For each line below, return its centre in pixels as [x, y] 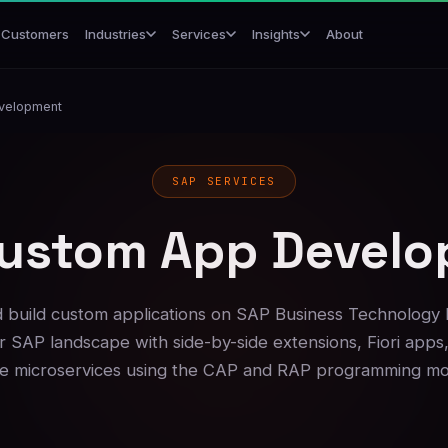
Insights [276, 34]
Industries [116, 34]
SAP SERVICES [224, 181]
